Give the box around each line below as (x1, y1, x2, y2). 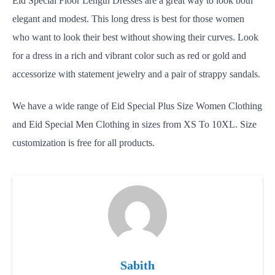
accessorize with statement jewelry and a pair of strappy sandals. (12, 69, 260, 79)
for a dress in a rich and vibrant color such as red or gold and (12, 50, 246, 61)
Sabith (120, 258, 155, 272)
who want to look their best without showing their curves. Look (12, 32, 258, 42)
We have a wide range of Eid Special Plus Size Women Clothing (12, 101, 262, 111)
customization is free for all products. (12, 137, 155, 148)
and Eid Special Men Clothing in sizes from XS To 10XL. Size (12, 119, 257, 130)
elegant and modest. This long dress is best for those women (12, 14, 244, 24)
